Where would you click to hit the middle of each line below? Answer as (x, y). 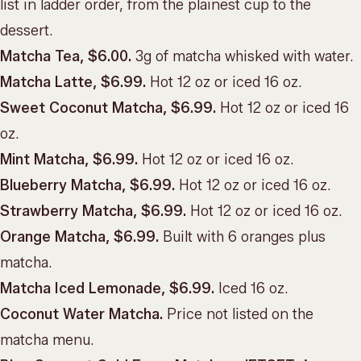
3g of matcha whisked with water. (243, 56)
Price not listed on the (238, 314)
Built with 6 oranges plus (242, 237)
